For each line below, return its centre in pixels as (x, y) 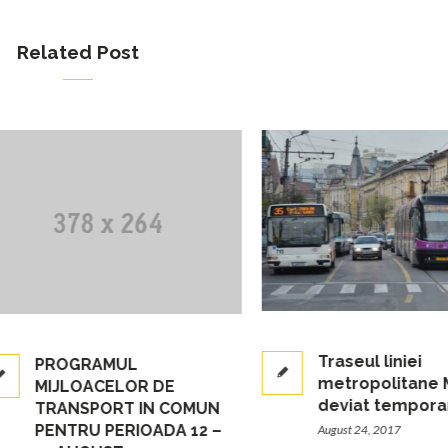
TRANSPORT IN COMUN (95, 409)
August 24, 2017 (327, 429)
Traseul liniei (338, 361)
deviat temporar (354, 405)
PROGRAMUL (54, 365)
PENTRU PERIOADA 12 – (96, 431)
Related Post (77, 52)
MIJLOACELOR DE (73, 387)
